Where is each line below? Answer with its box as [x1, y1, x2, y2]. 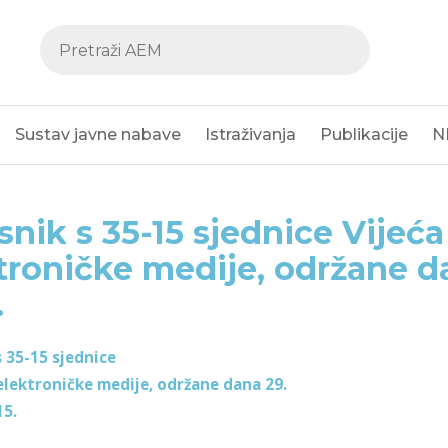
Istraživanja [205, 125, 296, 144]
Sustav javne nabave [15, 125, 181, 144]
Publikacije [320, 125, 408, 144]
